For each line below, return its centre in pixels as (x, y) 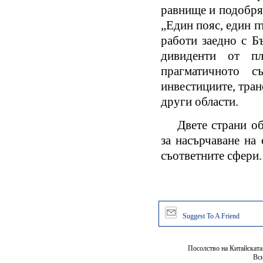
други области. (199, 102)
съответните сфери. (211, 156)
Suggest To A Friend (211, 216)
